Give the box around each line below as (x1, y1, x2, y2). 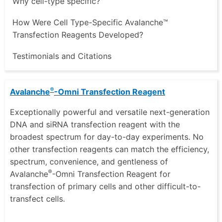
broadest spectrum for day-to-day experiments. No (10, 132, 204, 142)
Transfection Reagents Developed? (12, 29, 143, 40)
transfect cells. (10, 194, 65, 204)
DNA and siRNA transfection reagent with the (10, 119, 180, 130)
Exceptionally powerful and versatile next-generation (10, 107, 210, 117)
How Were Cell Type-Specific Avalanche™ (12, 17, 168, 27)
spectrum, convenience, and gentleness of (10, 157, 168, 167)
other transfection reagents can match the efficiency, (10, 144, 209, 155)
